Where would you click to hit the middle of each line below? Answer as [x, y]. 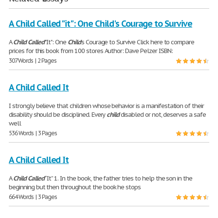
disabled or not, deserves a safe [163, 115]
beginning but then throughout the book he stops [75, 187]
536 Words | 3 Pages [33, 133]
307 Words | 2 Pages [33, 61]
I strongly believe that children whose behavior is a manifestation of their [106, 106]
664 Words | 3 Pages [33, 197]
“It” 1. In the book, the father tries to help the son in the [118, 179]
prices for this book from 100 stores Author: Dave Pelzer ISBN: [91, 51]
